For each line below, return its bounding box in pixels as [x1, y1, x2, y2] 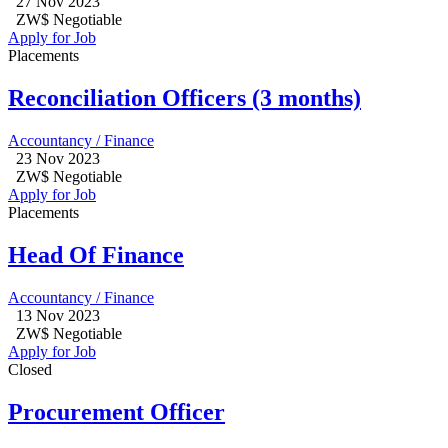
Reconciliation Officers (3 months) [8, 85, 361, 112]
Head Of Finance [8, 242, 184, 269]
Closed [8, 361, 52, 379]
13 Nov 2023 [16, 307, 100, 325]
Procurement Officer [8, 398, 225, 425]
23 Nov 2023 [16, 150, 100, 168]
